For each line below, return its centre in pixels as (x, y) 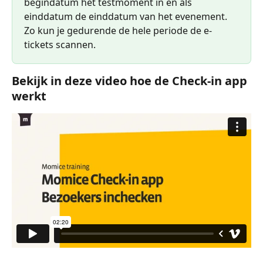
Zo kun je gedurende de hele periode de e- (118, 31)
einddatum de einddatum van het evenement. (127, 17)
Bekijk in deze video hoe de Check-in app (131, 81)
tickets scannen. (60, 45)
